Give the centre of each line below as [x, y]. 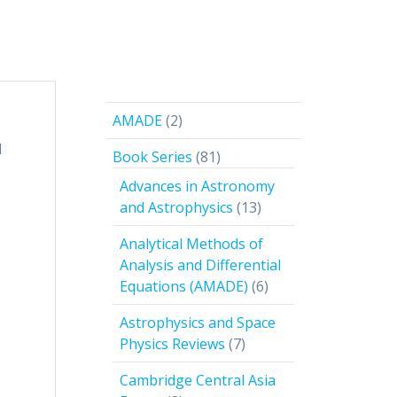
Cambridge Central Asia [198, 381]
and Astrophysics [176, 208]
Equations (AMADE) [184, 287]
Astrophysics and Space [198, 323]
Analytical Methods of [191, 244]
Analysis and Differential [200, 265]
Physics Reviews [172, 344]
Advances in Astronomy [197, 187]
